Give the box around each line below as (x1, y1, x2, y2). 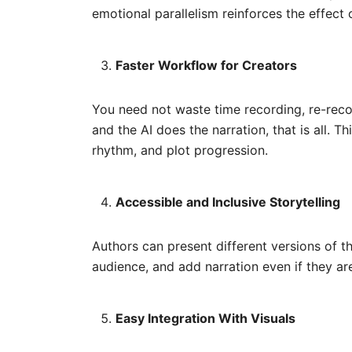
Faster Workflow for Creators (115, 57, 297, 73)
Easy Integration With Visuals (115, 310, 295, 326)
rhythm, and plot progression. (92, 141, 268, 158)
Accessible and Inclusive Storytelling (115, 193, 340, 210)
